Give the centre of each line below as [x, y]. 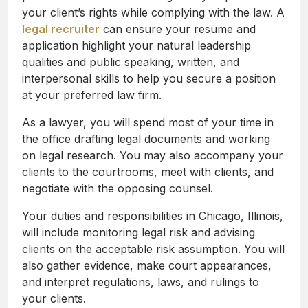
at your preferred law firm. [92, 95]
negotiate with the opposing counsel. [118, 189]
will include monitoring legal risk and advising [139, 233]
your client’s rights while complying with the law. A [153, 13]
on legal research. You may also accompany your [153, 156]
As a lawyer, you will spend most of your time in [148, 123]
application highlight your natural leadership [136, 46]
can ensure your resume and [178, 29]
